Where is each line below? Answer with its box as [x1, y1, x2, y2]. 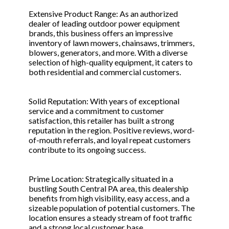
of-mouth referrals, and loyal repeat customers [29, 135, 191, 145]
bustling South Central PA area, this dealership [29, 184, 189, 194]
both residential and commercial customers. [29, 67, 181, 77]
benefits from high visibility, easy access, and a [29, 193, 190, 203]
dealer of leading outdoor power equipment [29, 18, 180, 29]
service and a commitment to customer [29, 106, 164, 116]
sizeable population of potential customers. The [29, 203, 195, 213]
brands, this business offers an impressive [29, 28, 173, 38]
